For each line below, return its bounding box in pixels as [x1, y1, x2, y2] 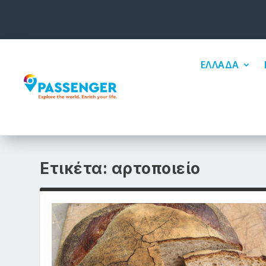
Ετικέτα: [40, 159, 112, 178]
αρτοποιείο [111, 159, 201, 178]
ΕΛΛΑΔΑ [200, 58, 239, 72]
